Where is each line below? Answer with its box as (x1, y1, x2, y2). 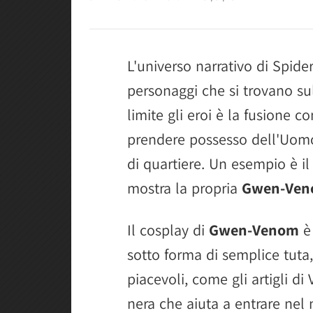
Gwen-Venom (209, 220, 299, 240)
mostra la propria (127, 178, 242, 198)
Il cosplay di (127, 220, 209, 240)
